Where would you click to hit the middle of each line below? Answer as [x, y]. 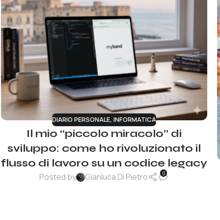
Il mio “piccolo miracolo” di [104, 133]
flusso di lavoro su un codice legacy [104, 163]
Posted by [58, 177]
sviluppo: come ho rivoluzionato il [104, 148]
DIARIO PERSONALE [81, 120]
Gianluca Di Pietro [117, 177]
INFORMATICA [135, 120]
